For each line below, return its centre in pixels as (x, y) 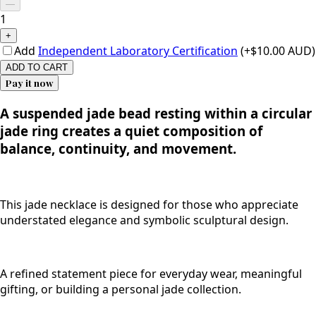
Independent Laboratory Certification (138, 50)
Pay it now (29, 83)
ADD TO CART (37, 67)
